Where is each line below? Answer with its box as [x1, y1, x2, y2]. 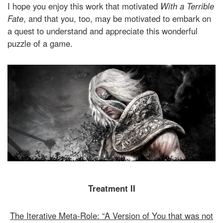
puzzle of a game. [7, 37, 73, 49]
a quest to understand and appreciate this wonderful [7, 24, 198, 37]
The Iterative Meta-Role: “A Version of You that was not [10, 209, 213, 222]
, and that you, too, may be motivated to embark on [23, 12, 211, 24]
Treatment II [88, 182, 135, 194]
